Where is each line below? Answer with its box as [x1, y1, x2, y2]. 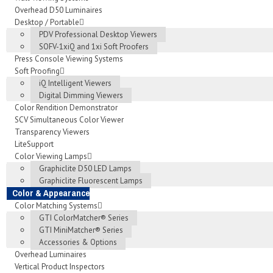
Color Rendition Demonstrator [15, 102, 118, 113]
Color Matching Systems [15, 200, 97, 211]
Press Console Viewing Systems [15, 54, 123, 64]
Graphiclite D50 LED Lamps [39, 163, 132, 174]
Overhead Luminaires [15, 249, 87, 260]
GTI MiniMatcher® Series [39, 225, 123, 235]
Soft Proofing [15, 66, 60, 76]
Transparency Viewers [15, 127, 90, 137]
